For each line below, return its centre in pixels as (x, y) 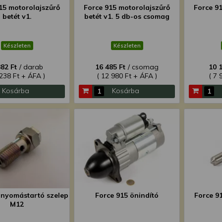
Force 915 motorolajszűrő (127, 7)
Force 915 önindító (127, 195)
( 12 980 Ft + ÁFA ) (127, 76)
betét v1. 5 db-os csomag (127, 16)
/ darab (31, 67)
